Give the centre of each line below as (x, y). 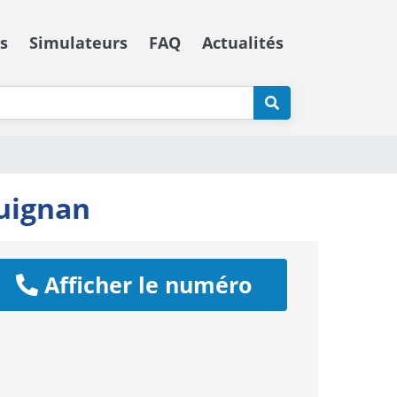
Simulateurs (78, 42)
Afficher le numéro (145, 285)
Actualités (243, 42)
